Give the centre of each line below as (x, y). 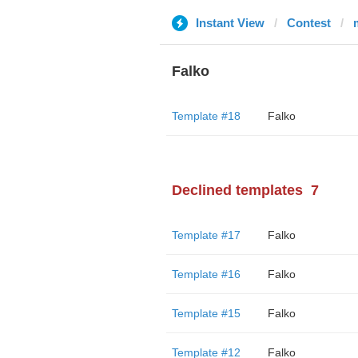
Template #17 (206, 235)
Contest (308, 23)
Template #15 (206, 313)
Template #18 (206, 116)
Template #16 (206, 274)
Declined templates (237, 190)
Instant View (230, 23)
